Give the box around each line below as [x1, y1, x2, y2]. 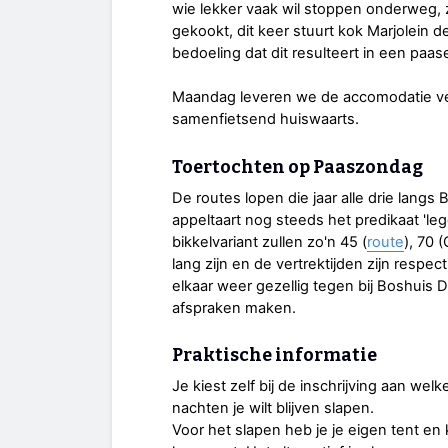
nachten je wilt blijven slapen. [172, 398, 378, 417]
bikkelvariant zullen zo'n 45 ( [172, 232, 367, 251]
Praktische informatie [172, 345, 377, 367]
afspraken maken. [172, 298, 296, 317]
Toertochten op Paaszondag [172, 156, 423, 178]
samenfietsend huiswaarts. [172, 110, 359, 129]
